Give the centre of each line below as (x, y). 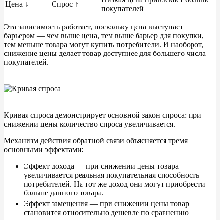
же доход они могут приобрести (151, 184)
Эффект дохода (49, 166)
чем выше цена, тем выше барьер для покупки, (124, 36)
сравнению (170, 213)
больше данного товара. (64, 193)
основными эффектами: (44, 150)
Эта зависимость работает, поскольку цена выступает (94, 27)
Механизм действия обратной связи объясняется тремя (96, 141)
